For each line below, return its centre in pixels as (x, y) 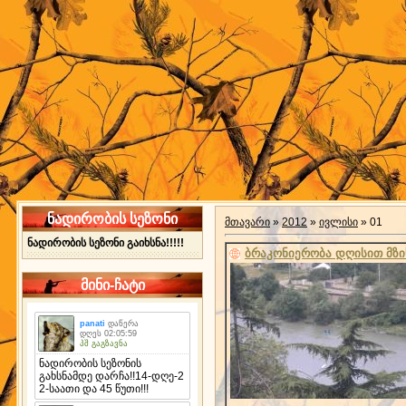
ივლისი (338, 222)
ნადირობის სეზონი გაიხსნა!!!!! (106, 243)
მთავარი (247, 222)
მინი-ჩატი (112, 285)
